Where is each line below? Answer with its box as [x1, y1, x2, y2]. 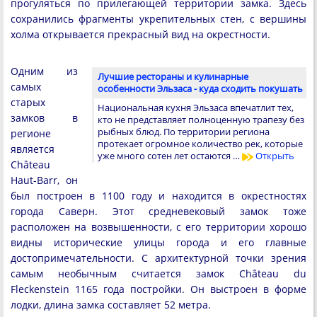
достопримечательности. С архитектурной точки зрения [11, 251, 306, 265]
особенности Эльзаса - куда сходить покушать [98, 82, 303, 96]
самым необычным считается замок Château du [11, 267, 306, 281]
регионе [11, 127, 51, 141]
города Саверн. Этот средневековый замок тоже [11, 204, 306, 219]
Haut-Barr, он [11, 173, 78, 188]
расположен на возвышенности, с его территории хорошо [11, 220, 306, 234]
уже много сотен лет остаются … [98, 149, 242, 163]
